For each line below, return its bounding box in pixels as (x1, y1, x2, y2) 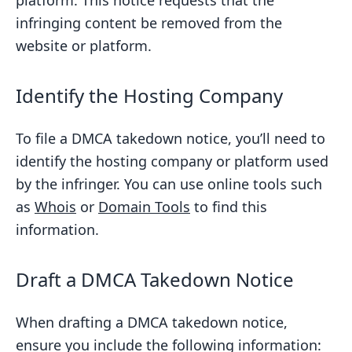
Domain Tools (98, 197, 190, 216)
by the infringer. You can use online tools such (16, 174, 322, 193)
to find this (190, 197, 267, 216)
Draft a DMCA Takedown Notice (16, 266, 294, 292)
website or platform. (16, 36, 152, 55)
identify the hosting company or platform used (16, 152, 328, 170)
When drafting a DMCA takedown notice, (16, 313, 288, 332)
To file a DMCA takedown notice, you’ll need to (16, 129, 325, 148)
